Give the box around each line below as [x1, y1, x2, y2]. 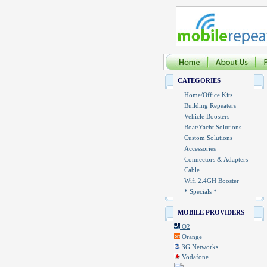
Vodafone [180, 253, 209, 260]
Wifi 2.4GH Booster [184, 177, 239, 184]
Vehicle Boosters [184, 113, 229, 120]
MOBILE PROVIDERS [178, 209, 244, 216]
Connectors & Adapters [184, 156, 248, 163]
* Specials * [184, 188, 217, 195]
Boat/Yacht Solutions [184, 123, 241, 131]
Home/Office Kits [184, 91, 232, 98]
